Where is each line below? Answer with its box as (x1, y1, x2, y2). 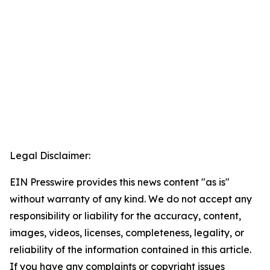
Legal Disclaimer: (10, 149, 90, 162)
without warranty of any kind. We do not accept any (10, 193, 252, 206)
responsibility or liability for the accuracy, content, (10, 210, 241, 222)
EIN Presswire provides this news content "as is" (10, 176, 230, 189)
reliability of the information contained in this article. (10, 243, 251, 256)
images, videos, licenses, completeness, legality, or (10, 227, 244, 239)
